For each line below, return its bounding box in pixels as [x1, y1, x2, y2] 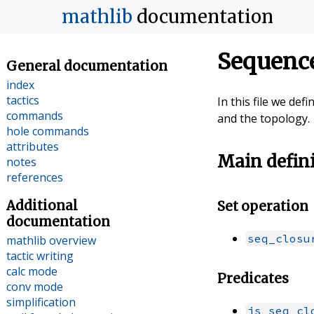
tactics [6, 92, 39, 108]
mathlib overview [6, 233, 96, 249]
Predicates [217, 271, 292, 287]
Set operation [217, 198, 312, 215]
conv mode [6, 279, 63, 295]
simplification [6, 294, 76, 310]
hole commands [6, 123, 89, 139]
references [6, 169, 63, 185]
